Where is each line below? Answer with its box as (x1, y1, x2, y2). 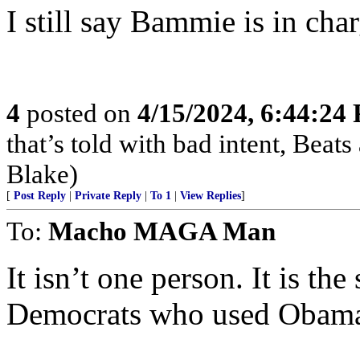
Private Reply (75, 190, 141, 202)
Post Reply (14, 190, 66, 202)
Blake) (6, 159, 78, 189)
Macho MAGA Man (48, 216, 276, 246)
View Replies (180, 190, 241, 202)
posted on (20, 98, 137, 128)
